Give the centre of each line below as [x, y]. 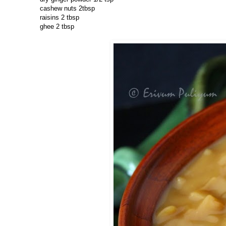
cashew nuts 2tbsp [67, 9]
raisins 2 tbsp [60, 18]
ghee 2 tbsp [57, 27]
